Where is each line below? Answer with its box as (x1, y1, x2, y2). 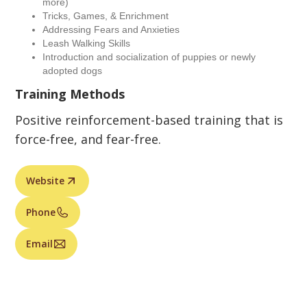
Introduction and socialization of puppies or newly (42, 51, 256, 62)
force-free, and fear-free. (15, 131, 162, 147)
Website (26, 174, 65, 187)
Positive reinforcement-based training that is (15, 112, 284, 128)
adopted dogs (42, 65, 103, 76)
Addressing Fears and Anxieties (42, 24, 180, 35)
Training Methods (15, 86, 125, 102)
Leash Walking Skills (42, 38, 131, 49)
